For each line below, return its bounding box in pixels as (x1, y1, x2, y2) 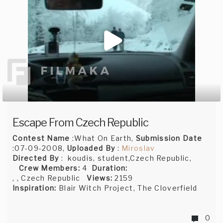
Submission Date (135, 134, 203, 143)
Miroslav (121, 144, 155, 153)
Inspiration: (12, 184, 57, 193)
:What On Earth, (70, 134, 136, 143)
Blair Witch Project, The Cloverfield (56, 184, 198, 193)
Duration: (92, 164, 128, 173)
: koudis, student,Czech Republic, (59, 154, 192, 163)
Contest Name (12, 134, 70, 143)
